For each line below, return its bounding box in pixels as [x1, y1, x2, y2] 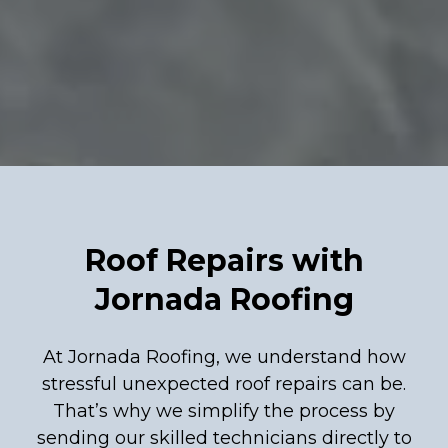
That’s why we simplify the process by [53, 400, 395, 422]
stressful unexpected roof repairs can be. [42, 373, 406, 395]
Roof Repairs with [84, 242, 364, 279]
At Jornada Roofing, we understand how [42, 346, 406, 368]
